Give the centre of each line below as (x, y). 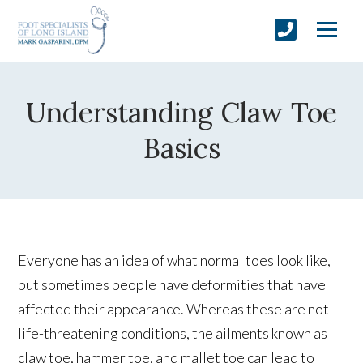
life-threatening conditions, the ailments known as (173, 333)
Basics (181, 147)
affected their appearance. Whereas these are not (174, 308)
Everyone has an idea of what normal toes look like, (175, 260)
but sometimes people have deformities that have (172, 284)
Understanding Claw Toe (181, 112)
